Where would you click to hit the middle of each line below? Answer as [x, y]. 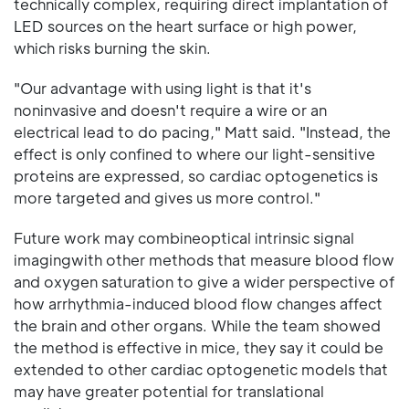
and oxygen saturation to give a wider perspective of [204, 281]
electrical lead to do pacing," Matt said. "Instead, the [202, 131]
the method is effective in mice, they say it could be [199, 347]
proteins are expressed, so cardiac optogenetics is [196, 175]
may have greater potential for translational [169, 391]
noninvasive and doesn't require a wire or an [170, 110]
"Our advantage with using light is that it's [163, 88]
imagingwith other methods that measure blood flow [204, 259]
